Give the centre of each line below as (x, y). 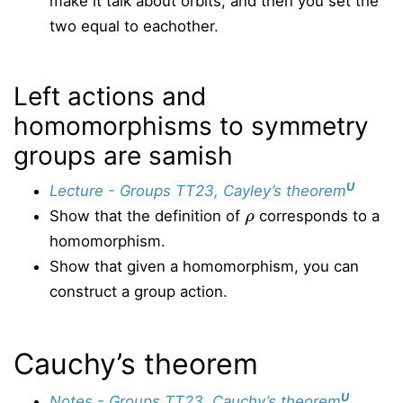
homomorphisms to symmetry (191, 126)
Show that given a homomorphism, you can (204, 266)
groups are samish (123, 156)
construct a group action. (139, 291)
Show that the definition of (147, 216)
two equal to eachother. (134, 26)
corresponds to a (317, 216)
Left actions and (110, 96)
